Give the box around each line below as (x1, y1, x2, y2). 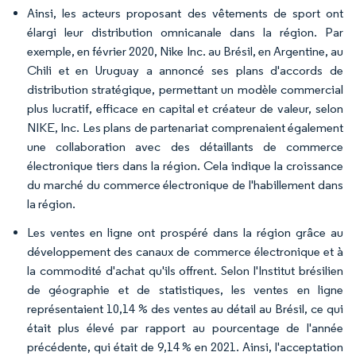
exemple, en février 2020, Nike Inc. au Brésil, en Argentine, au (27, 44, 343, 60)
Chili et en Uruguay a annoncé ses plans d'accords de (27, 63, 343, 79)
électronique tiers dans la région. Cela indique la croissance (27, 158, 343, 174)
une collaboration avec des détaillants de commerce (27, 139, 343, 155)
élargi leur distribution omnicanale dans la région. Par (27, 25, 343, 41)
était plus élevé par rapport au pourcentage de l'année (27, 320, 343, 336)
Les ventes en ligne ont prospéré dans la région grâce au (27, 225, 343, 241)
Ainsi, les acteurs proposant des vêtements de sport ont (27, 6, 343, 21)
